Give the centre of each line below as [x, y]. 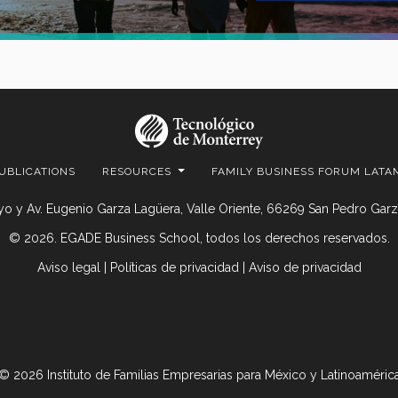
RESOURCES [139, 171]
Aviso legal [68, 267]
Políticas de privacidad [174, 267]
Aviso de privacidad [305, 267]
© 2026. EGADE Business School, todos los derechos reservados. [199, 238]
